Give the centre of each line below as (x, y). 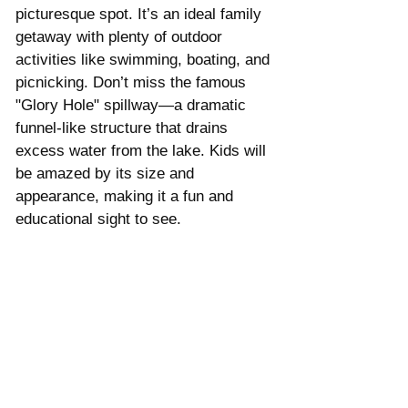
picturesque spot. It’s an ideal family (141, 14)
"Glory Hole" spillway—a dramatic (133, 105)
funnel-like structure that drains (124, 127)
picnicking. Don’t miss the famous (133, 82)
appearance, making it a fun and (127, 196)
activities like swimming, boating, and (145, 59)
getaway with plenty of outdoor (121, 36)
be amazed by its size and (107, 173)
